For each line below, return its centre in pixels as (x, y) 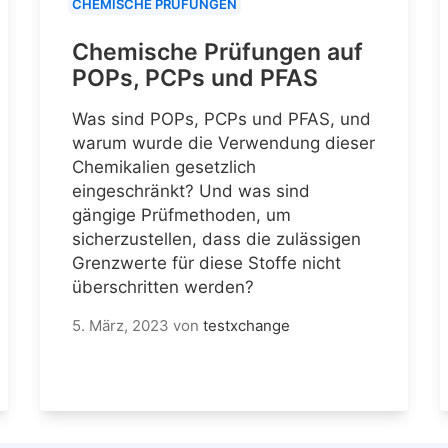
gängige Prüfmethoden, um (181, 214)
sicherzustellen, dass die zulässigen (216, 238)
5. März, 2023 (120, 325)
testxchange (246, 325)
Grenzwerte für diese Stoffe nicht (206, 262)
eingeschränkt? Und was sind (191, 190)
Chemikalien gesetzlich (164, 166)
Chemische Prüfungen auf (217, 51)
